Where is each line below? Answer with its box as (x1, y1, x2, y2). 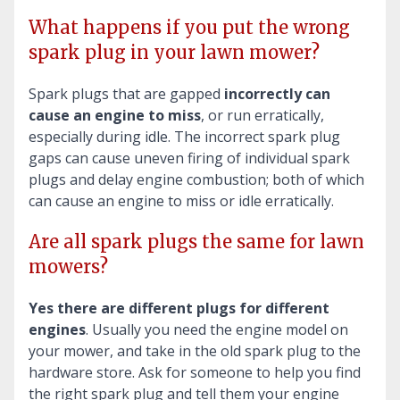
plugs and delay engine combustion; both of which (29, 169, 364, 189)
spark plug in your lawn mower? (29, 40, 320, 63)
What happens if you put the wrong (29, 15, 350, 38)
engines (29, 319, 86, 339)
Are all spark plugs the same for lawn (29, 229, 364, 253)
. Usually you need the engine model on (86, 319, 348, 339)
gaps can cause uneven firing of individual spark (29, 147, 350, 168)
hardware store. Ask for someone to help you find (29, 362, 361, 382)
